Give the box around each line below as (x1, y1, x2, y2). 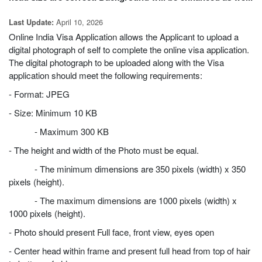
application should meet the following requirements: (9, 69, 202, 82)
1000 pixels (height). (9, 207, 85, 220)
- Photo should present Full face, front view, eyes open (9, 226, 214, 239)
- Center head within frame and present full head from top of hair (9, 244, 250, 257)
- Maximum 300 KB (9, 125, 109, 138)
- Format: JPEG (9, 88, 70, 101)
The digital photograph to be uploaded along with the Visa (9, 56, 224, 69)
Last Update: (9, 17, 54, 28)
